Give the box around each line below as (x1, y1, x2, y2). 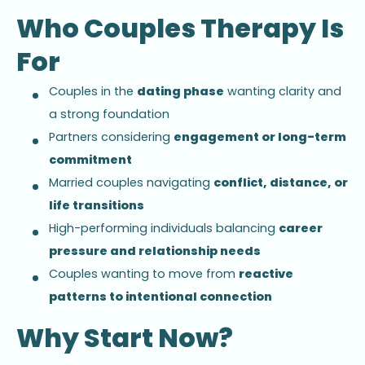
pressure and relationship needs (49, 242, 261, 259)
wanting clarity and (224, 82, 341, 99)
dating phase (137, 82, 224, 99)
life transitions (49, 196, 144, 213)
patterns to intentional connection (49, 288, 272, 305)
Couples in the (49, 82, 137, 99)
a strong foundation (49, 105, 169, 122)
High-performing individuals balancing (49, 219, 279, 236)
